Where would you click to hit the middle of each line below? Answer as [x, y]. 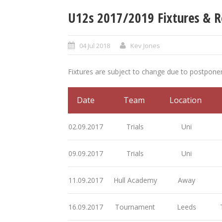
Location [186, 100]
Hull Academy [134, 180]
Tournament [134, 207]
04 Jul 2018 [95, 45]
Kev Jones [145, 45]
